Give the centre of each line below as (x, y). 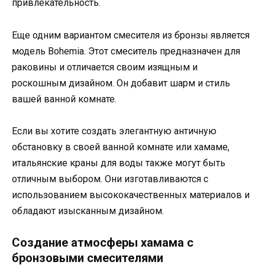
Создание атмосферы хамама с (103, 242)
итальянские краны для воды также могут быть (119, 163)
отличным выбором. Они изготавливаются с (110, 179)
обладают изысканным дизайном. (88, 211)
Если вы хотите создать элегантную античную (114, 131)
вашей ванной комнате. (64, 99)
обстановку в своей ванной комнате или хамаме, (121, 147)
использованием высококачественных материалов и (131, 195)
